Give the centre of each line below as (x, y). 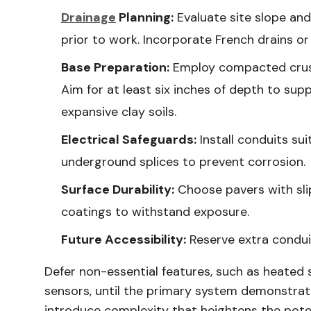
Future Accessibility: (124, 239)
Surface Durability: (118, 190)
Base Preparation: (115, 67)
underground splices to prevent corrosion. (183, 162)
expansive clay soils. (119, 112)
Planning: (145, 17)
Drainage (89, 17)
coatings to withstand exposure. (155, 212)
